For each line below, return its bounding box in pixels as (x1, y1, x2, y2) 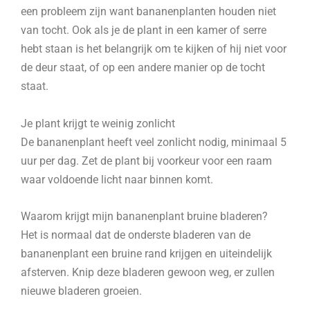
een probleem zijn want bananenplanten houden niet (21, 5, 276, 19)
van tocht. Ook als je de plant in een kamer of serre (21, 24, 266, 37)
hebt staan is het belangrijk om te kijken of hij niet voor (21, 42, 286, 56)
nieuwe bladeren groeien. (21, 284, 142, 298)
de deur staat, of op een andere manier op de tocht (21, 61, 265, 75)
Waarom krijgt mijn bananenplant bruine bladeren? (21, 209, 268, 223)
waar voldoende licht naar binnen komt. (21, 172, 213, 186)
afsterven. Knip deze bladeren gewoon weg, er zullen (21, 265, 275, 279)
